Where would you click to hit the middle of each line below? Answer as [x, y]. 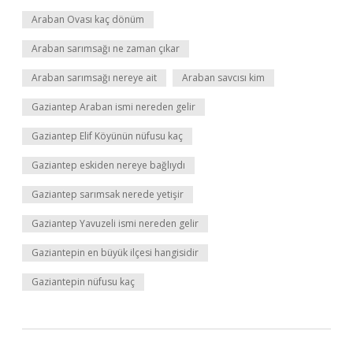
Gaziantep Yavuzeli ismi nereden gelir [115, 223]
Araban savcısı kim [223, 78]
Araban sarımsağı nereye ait [94, 78]
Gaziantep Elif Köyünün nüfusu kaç [107, 136]
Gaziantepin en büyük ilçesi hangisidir [115, 253]
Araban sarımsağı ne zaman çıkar [106, 48]
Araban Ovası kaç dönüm [88, 19]
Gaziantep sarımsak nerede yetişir [108, 194]
